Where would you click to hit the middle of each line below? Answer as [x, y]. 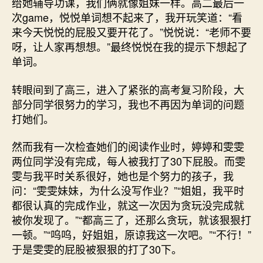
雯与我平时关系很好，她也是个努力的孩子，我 [123, 176]
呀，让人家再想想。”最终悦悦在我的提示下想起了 [130, 46]
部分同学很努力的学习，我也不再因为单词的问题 [128, 104]
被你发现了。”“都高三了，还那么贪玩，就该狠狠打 [131, 220]
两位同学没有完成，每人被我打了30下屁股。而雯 [129, 161]
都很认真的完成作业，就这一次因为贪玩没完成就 [128, 205]
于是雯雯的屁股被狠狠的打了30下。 [97, 249]
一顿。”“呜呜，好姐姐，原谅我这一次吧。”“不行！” [131, 234]
